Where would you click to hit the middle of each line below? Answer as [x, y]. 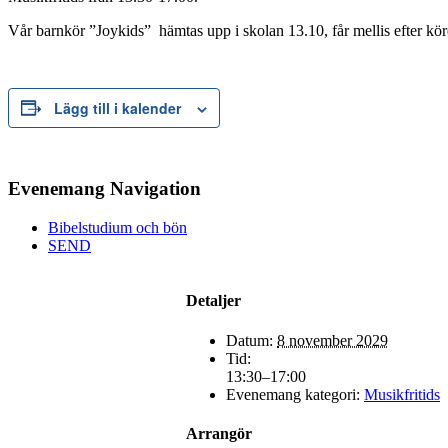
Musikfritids [402, 394]
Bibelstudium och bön [117, 227]
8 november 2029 [332, 340]
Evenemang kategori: [293, 394]
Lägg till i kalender [117, 107]
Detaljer [213, 301]
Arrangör [219, 433]
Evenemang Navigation [104, 189]
